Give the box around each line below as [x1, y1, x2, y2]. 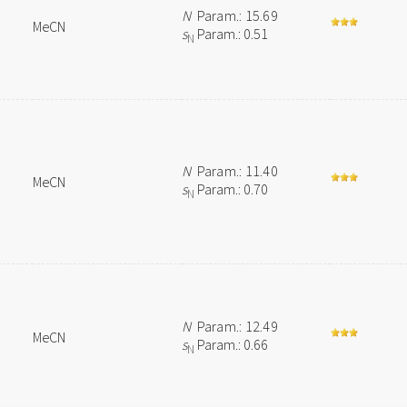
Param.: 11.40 [191, 162, 278, 180]
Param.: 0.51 [194, 25, 269, 43]
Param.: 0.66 [194, 335, 269, 353]
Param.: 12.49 [191, 317, 278, 335]
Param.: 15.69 [191, 6, 278, 25]
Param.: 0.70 [194, 180, 269, 198]
